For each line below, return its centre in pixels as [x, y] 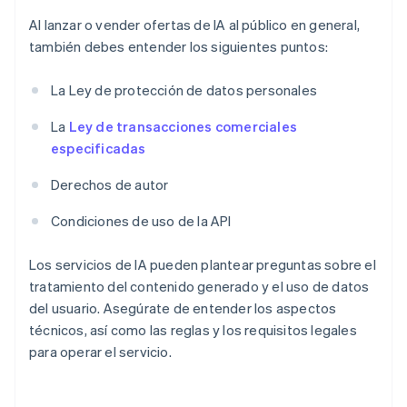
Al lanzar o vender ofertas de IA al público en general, [195, 25]
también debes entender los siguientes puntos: [179, 47]
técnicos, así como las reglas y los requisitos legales [193, 330]
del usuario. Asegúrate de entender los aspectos [183, 308]
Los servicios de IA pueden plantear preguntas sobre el [203, 265]
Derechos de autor [110, 185]
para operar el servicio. [100, 352]
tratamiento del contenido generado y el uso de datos [199, 287]
